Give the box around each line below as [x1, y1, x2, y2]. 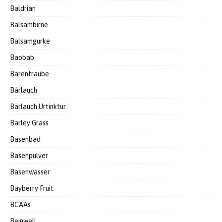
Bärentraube [10, 70, 49, 78]
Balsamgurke [10, 37, 50, 45]
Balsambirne [10, 21, 48, 29]
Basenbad [10, 135, 41, 143]
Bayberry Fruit [10, 184, 54, 192]
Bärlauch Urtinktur [10, 103, 66, 111]
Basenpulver [10, 152, 48, 160]
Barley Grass [10, 119, 49, 127]
